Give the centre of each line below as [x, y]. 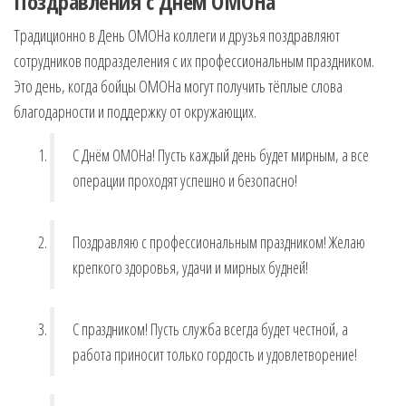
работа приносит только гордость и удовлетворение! [215, 354]
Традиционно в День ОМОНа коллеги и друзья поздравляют [177, 35]
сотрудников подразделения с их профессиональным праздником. [194, 61]
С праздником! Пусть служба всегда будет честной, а [210, 329]
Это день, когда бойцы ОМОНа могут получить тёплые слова [178, 86]
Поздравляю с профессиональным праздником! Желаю [219, 242]
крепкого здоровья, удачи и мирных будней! [190, 267]
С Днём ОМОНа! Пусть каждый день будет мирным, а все [221, 155]
